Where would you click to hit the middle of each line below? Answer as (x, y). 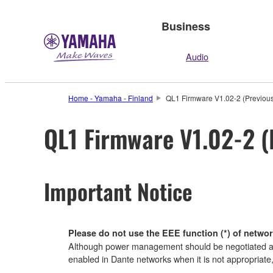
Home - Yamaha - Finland (111, 98)
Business (186, 26)
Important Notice (118, 191)
